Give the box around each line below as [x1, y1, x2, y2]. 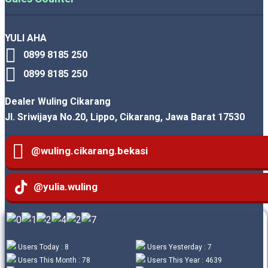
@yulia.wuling [29, 181, 98, 193]
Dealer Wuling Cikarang [5, 95, 111, 107]
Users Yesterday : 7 [145, 243, 212, 252]
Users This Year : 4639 [145, 256, 222, 265]
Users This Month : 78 [16, 256, 90, 265]
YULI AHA [5, 32, 47, 44]
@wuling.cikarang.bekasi [24, 145, 148, 157]
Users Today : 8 [16, 243, 69, 252]
